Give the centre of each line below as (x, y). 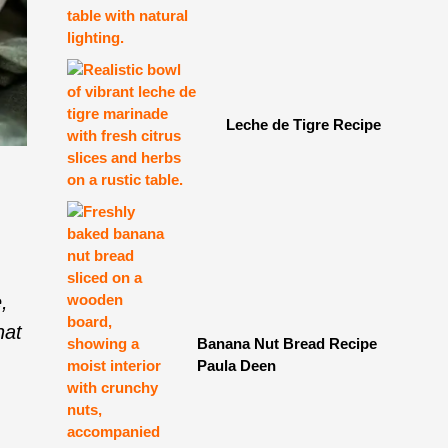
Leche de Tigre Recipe (303, 124)
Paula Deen (236, 365)
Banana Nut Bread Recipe (286, 343)
